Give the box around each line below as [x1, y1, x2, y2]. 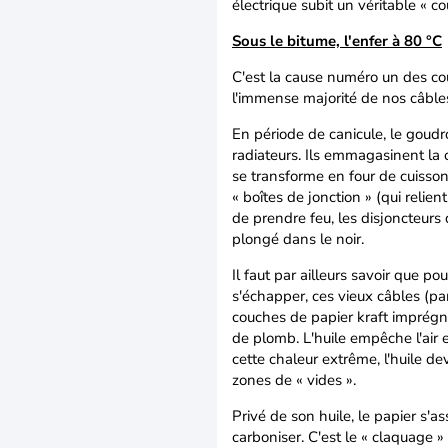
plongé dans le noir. [232, 229, 364, 249]
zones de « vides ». [232, 370, 356, 390]
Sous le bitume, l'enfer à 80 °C [232, 31, 442, 51]
